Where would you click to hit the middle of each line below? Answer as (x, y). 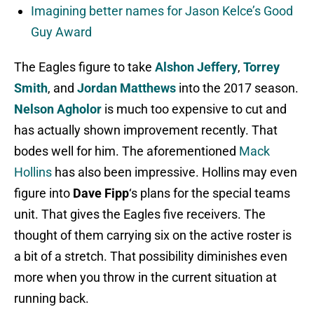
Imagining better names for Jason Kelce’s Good (162, 11)
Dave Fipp (101, 193)
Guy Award (61, 32)
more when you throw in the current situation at (145, 278)
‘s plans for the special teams (210, 193)
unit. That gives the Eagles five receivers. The (140, 214)
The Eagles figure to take (84, 67)
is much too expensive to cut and (194, 109)
